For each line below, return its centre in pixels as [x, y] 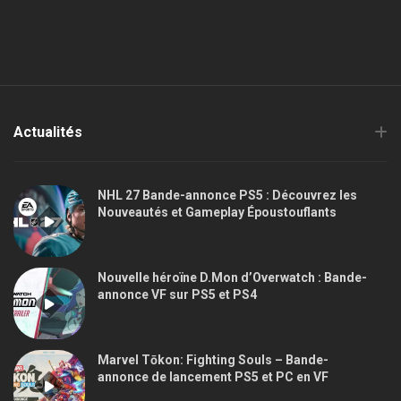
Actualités [48, 132]
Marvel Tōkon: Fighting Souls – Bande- [213, 359]
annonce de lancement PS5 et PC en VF [213, 376]
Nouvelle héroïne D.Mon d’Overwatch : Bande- [232, 277]
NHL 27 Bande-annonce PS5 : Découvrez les [227, 195]
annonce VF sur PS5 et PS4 [177, 294]
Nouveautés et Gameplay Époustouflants [217, 212]
